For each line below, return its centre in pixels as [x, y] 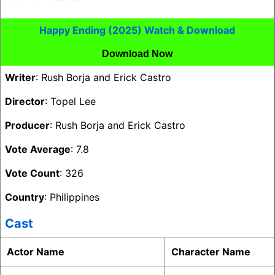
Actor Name [36, 252]
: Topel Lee [70, 101]
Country [25, 197]
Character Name [211, 252]
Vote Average [38, 149]
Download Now [137, 54]
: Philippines [72, 197]
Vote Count [32, 173]
